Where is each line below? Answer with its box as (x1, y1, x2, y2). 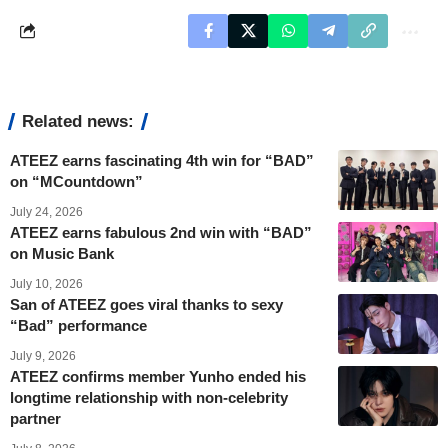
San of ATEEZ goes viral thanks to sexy (10, 295, 283, 313)
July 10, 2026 (10, 276, 83, 291)
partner (10, 409, 61, 427)
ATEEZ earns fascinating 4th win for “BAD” (10, 151, 314, 169)
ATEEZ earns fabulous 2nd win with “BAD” (10, 223, 312, 241)
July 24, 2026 (10, 204, 83, 219)
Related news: (22, 111, 134, 131)
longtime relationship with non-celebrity (10, 388, 288, 406)
